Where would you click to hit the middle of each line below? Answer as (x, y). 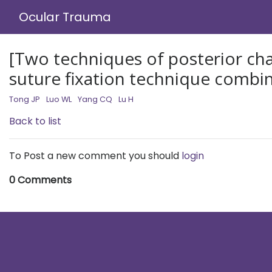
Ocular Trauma (65, 17)
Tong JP (25, 99)
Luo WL (59, 99)
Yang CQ (95, 99)
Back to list (35, 121)
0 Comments (40, 180)
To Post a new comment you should (95, 156)
